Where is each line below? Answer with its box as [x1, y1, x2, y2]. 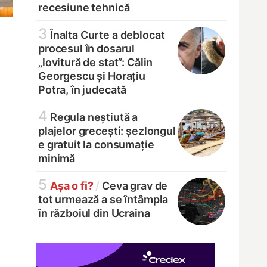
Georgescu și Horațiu [38, 70, 146, 83]
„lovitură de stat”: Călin [38, 56, 153, 69]
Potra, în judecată [38, 83, 127, 97]
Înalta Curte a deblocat [48, 29, 165, 42]
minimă [38, 152, 76, 165]
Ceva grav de [102, 179, 168, 193]
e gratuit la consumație [38, 138, 154, 151]
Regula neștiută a [48, 111, 138, 124]
